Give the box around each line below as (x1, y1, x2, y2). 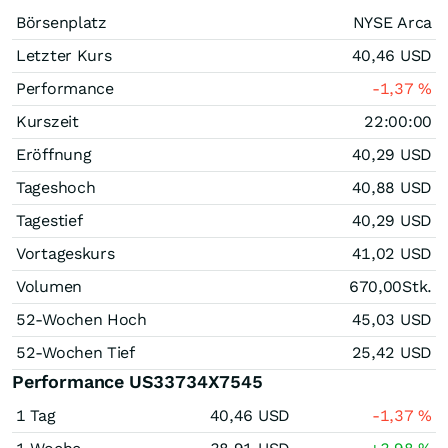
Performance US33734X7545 (12, 371, 263, 392)
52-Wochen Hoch (16, 310, 147, 329)
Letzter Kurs (16, 46, 112, 65)
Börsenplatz (16, 13, 107, 32)
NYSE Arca (352, 13, 432, 32)
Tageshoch (16, 178, 96, 197)
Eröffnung (16, 145, 92, 164)
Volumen (16, 277, 82, 296)
